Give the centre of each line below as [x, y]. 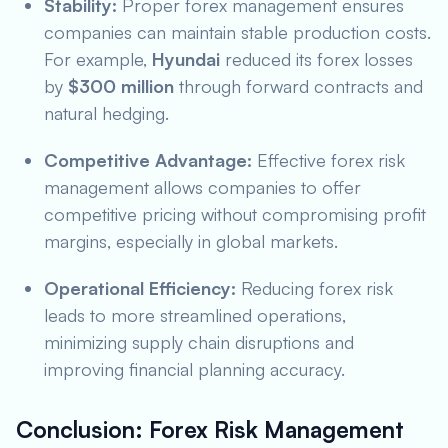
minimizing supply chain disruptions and [199, 342]
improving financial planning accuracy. [194, 369]
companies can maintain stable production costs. [237, 32]
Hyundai [186, 59]
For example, [98, 59]
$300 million [121, 86]
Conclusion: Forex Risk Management [210, 429]
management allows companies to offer [202, 187]
